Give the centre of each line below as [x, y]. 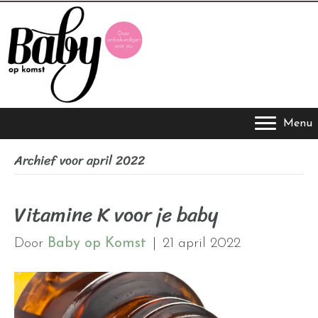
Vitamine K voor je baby [116, 215]
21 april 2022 [202, 244]
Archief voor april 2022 [79, 161]
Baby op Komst [97, 244]
